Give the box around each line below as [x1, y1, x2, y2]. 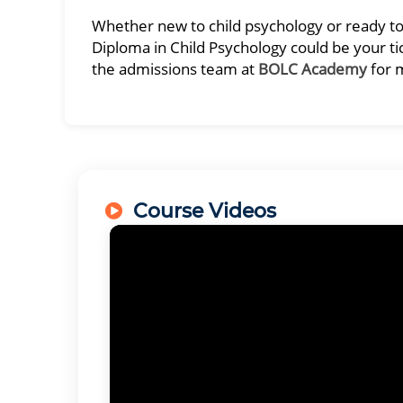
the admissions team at [92, 58, 258, 79]
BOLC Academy [258, 58, 367, 79]
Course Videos [133, 199, 276, 223]
